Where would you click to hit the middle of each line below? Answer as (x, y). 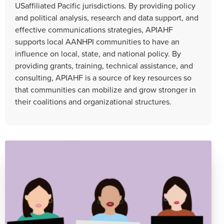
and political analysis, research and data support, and (107, 17)
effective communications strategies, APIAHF (94, 29)
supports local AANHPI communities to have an (97, 41)
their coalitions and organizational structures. (93, 101)
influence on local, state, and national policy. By (98, 53)
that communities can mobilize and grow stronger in (105, 89)
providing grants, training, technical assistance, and (104, 65)
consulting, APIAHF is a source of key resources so (103, 77)
